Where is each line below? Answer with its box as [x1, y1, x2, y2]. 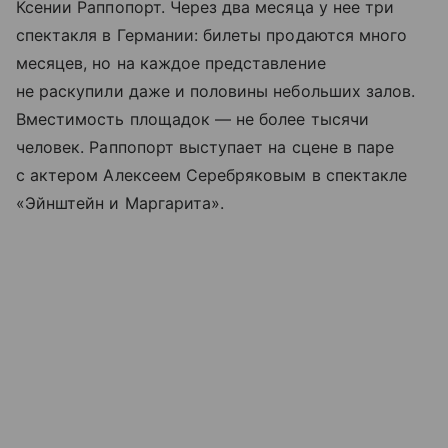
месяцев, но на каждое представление [16, 52, 326, 73]
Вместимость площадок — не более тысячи [16, 108, 369, 129]
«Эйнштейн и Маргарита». [16, 192, 225, 213]
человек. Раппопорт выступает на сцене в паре [16, 136, 395, 157]
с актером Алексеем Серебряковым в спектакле [16, 164, 408, 185]
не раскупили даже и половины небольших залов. [16, 80, 416, 101]
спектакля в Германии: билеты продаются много [16, 24, 408, 45]
